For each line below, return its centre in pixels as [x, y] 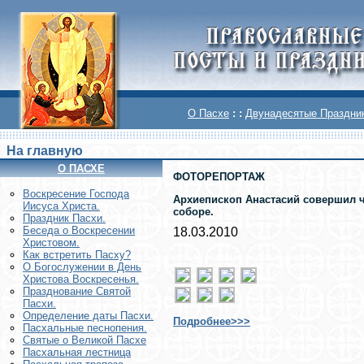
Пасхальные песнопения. [85, 328]
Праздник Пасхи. [64, 219]
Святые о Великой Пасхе [84, 340]
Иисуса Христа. [61, 206]
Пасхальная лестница [77, 353]
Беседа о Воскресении [79, 231]
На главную [45, 151]
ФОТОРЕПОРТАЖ [219, 177]
